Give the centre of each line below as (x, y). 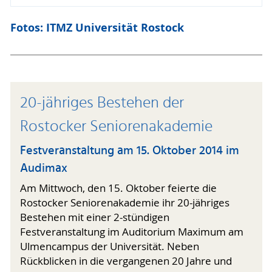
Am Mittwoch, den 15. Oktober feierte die (118, 189)
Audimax (44, 168)
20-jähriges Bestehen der (102, 104)
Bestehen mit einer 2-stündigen (95, 218)
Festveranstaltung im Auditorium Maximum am (132, 232)
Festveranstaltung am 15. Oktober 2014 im (130, 151)
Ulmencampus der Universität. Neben (110, 247)
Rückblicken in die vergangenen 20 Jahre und (126, 261)
